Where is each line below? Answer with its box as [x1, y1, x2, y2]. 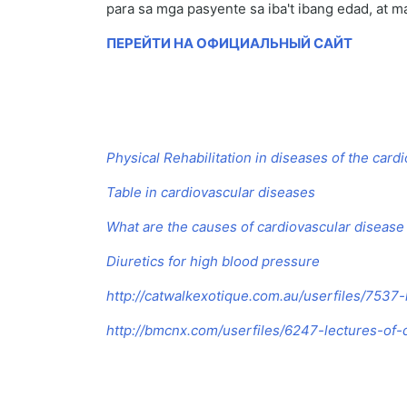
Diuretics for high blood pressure [106, 253, 320, 271]
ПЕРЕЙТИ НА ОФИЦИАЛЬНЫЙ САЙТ [106, 35, 352, 53]
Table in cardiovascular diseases [106, 184, 315, 202]
